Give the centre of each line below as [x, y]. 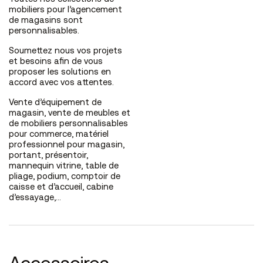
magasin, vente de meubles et [70, 114]
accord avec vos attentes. [61, 83]
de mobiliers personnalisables [68, 124]
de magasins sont [46, 21]
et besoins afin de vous [56, 62]
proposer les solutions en [60, 73]
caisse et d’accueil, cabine [61, 188]
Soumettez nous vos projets [65, 52]
